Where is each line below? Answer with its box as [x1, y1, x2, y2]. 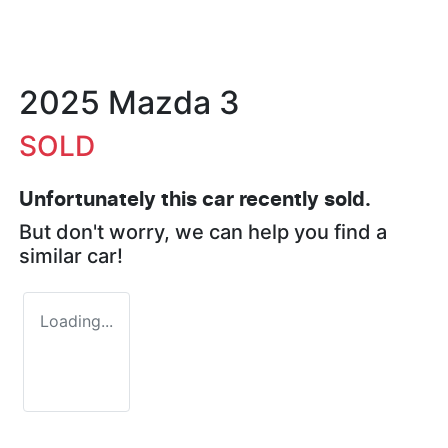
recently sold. [234, 189, 371, 210]
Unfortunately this [19, 189, 202, 210]
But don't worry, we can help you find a [19, 219, 387, 244]
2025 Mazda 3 [19, 82, 240, 122]
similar [19, 243, 87, 268]
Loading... [40, 310, 113, 331]
